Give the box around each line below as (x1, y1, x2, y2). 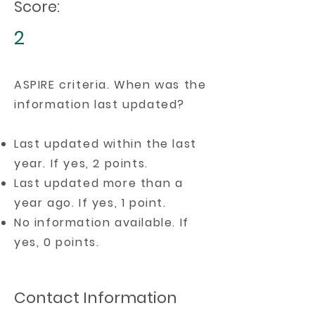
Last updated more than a (14, 175, 184, 191)
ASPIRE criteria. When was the (14, 77, 207, 93)
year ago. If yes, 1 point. (14, 195, 167, 211)
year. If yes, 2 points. (14, 155, 148, 172)
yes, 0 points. (14, 234, 100, 250)
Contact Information (14, 287, 177, 309)
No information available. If (14, 214, 189, 231)
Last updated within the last (14, 136, 197, 152)
